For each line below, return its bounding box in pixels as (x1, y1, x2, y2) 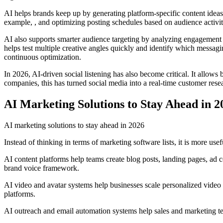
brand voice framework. (4, 163, 79, 172)
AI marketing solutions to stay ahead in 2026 (4, 120, 144, 129)
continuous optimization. (4, 52, 81, 61)
